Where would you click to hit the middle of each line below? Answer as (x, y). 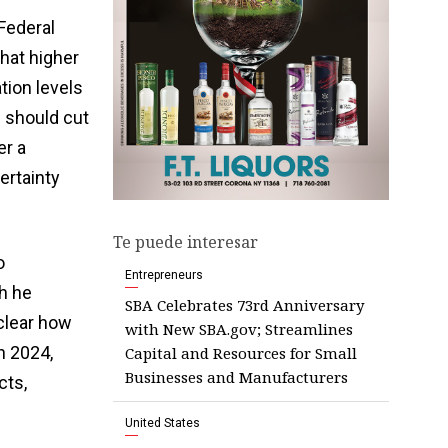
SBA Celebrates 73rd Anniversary (244, 304)
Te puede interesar (185, 241)
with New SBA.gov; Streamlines (239, 328)
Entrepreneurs (164, 274)
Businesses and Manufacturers (236, 376)
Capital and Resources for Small (241, 352)
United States (162, 422)
